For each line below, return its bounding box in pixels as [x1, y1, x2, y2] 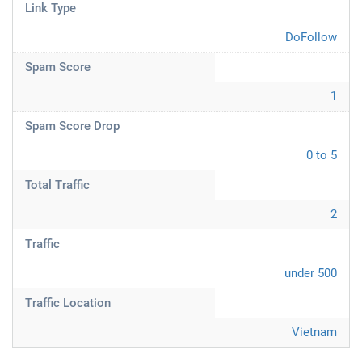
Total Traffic [25, 178, 90, 192]
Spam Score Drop [25, 119, 120, 133]
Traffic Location [25, 296, 111, 310]
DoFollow [285, 30, 337, 44]
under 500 [284, 266, 337, 280]
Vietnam [292, 325, 337, 339]
